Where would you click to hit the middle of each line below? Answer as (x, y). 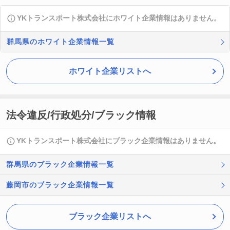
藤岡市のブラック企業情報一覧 (60, 185)
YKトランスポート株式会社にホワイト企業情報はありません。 (119, 18)
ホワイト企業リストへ (110, 71)
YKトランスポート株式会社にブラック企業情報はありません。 (118, 141)
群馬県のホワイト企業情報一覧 (61, 42)
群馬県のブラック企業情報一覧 (60, 164)
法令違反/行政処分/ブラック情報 (81, 115)
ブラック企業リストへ (110, 216)
